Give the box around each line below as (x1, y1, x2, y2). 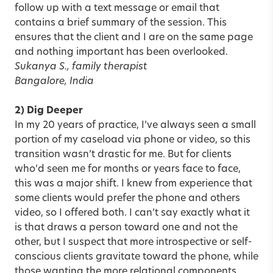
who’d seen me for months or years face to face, (15, 164, 241, 174)
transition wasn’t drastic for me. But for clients (15, 149, 232, 160)
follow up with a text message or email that (15, 3, 219, 13)
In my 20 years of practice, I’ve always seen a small (15, 120, 256, 130)
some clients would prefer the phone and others (15, 193, 240, 204)
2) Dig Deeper (15, 105, 83, 116)
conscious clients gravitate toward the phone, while (15, 252, 258, 262)
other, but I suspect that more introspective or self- (15, 237, 252, 247)
